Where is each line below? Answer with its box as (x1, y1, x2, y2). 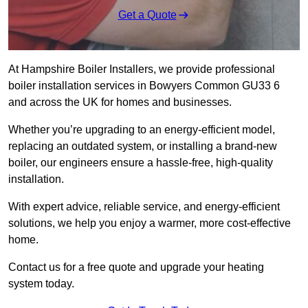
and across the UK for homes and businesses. (8, 96, 232, 109)
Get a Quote (118, 9, 177, 21)
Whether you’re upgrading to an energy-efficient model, (8, 124, 275, 136)
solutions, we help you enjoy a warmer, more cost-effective (8, 217, 291, 230)
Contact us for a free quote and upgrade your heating (8, 261, 264, 274)
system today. (8, 278, 74, 290)
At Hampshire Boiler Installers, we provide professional (8, 63, 275, 76)
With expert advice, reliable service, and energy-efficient (8, 201, 280, 213)
